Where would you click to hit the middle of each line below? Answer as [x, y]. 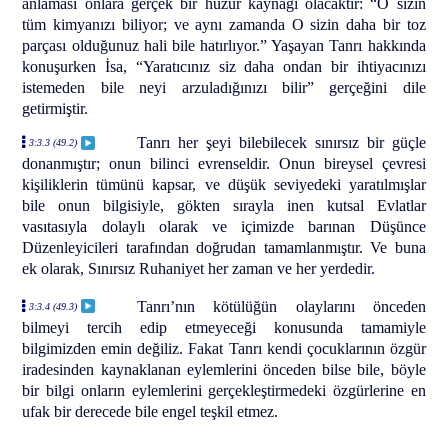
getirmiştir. [55, 108]
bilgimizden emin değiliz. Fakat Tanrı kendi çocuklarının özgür [224, 348]
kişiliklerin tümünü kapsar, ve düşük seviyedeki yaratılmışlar [224, 184]
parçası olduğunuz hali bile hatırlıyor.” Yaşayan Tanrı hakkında [224, 45]
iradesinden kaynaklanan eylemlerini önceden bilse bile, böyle [224, 369]
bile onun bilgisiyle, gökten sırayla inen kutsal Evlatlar [224, 205]
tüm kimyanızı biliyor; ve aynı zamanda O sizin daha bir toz [224, 24]
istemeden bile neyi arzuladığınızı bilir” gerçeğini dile [224, 87]
